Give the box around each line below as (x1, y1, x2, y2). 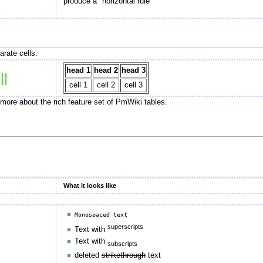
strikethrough (102, 251, 146, 260)
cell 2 (96, 80, 115, 89)
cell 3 (124, 80, 143, 89)
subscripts (107, 240, 138, 247)
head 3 (121, 66, 146, 75)
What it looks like (63, 181, 116, 189)
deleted (75, 251, 102, 260)
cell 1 (69, 80, 87, 89)
